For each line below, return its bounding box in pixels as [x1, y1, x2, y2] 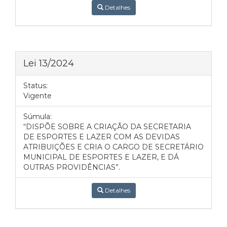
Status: [23, 81, 48, 90]
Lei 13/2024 [23, 57, 74, 69]
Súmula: [23, 112, 52, 121]
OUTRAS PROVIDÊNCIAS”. [23, 163, 120, 172]
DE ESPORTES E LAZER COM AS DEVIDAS [23, 132, 180, 141]
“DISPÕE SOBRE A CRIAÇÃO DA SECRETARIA [23, 122, 191, 131]
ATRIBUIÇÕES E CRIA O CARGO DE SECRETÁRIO [23, 142, 204, 152]
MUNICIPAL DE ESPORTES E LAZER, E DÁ [23, 153, 179, 162]
